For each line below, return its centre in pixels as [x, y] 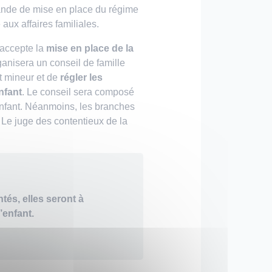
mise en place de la [90, 48]
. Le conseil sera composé [78, 92]
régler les [81, 77]
